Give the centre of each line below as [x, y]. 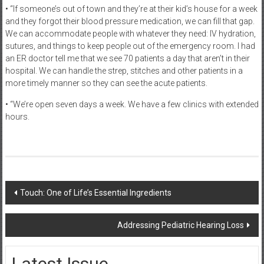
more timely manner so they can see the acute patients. [106, 83]
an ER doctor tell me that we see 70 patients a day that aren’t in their [127, 58]
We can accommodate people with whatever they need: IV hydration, [130, 34]
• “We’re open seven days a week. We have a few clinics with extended [132, 104]
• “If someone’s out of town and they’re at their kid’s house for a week [131, 9]
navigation [42, 212]
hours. [17, 117]
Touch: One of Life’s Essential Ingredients [95, 193]
